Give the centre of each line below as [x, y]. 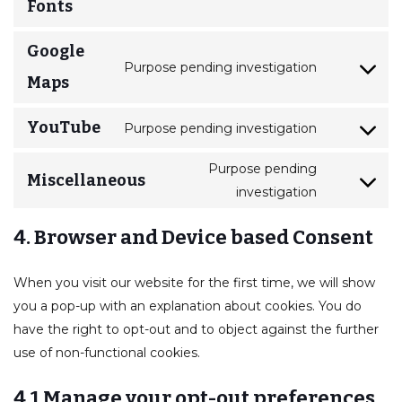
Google [56, 51]
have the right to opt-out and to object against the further [196, 329]
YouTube [64, 127]
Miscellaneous [86, 180]
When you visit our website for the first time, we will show [194, 283]
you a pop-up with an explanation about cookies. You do [188, 306]
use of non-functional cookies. [107, 353]
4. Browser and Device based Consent [193, 237]
